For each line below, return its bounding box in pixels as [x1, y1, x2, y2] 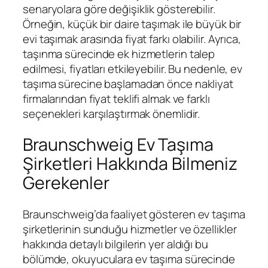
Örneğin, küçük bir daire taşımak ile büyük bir [23, 16, 242, 32]
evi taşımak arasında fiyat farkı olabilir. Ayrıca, [23, 31, 241, 47]
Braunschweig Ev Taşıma [23, 133, 214, 157]
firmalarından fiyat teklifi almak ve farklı [23, 90, 210, 106]
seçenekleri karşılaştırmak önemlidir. [23, 105, 200, 121]
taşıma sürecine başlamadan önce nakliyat [23, 75, 233, 92]
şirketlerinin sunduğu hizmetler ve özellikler [23, 221, 237, 237]
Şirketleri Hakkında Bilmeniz [23, 152, 238, 176]
